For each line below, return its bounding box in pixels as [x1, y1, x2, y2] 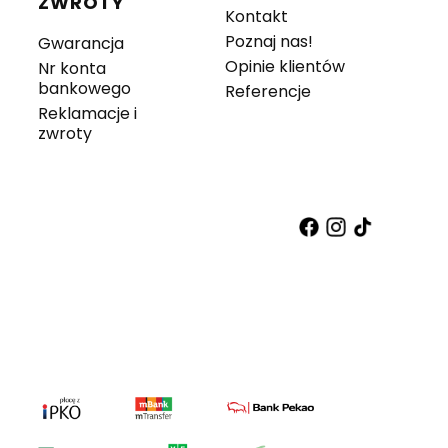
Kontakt [224, 5, 288, 29]
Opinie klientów [224, 55, 345, 79]
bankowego [37, 77, 131, 101]
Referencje [224, 80, 311, 104]
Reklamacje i [37, 102, 137, 126]
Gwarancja [37, 32, 124, 56]
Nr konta [37, 57, 106, 81]
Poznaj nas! [224, 30, 313, 54]
